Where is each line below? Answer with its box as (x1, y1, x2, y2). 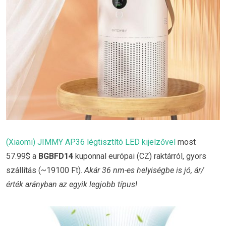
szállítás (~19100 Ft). (6, 165, 84, 175)
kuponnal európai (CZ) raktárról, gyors (73, 151, 206, 161)
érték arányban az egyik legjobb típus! (6, 179, 137, 189)
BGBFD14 (38, 151, 73, 161)
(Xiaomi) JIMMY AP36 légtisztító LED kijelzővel (6, 137, 176, 147)
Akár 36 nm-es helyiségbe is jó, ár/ (84, 165, 204, 175)
